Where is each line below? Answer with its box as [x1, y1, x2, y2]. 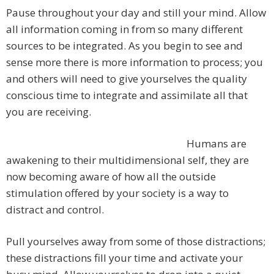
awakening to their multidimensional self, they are [6, 153, 249, 168]
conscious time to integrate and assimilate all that [6, 88, 248, 103]
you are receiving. [6, 105, 91, 119]
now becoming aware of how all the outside [6, 169, 216, 184]
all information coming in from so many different [6, 22, 243, 37]
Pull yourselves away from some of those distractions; [6, 234, 265, 249]
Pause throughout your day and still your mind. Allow [6, 6, 266, 20]
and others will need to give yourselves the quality [6, 72, 247, 86]
